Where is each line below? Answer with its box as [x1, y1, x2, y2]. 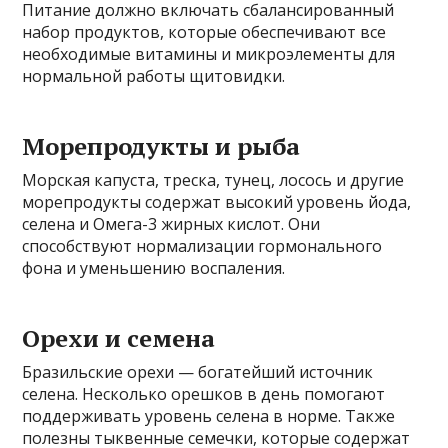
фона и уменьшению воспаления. [22, 256, 286, 279]
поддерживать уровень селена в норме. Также [22, 404, 396, 427]
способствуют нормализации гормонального [22, 234, 383, 257]
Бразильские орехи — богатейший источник [22, 360, 374, 383]
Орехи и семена [22, 321, 216, 354]
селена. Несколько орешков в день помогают [22, 382, 386, 405]
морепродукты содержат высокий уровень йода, [22, 190, 412, 213]
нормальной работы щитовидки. [22, 64, 286, 87]
